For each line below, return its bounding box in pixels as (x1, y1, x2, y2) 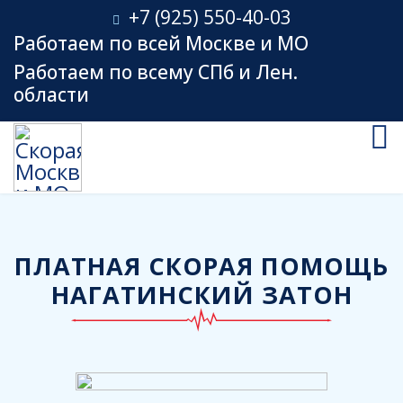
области (13, 82, 89, 107)
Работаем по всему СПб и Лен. (13, 59, 298, 85)
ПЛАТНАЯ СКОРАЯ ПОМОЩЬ (14, 249, 389, 282)
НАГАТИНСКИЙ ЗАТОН (50, 278, 353, 311)
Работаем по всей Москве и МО (13, 31, 309, 56)
